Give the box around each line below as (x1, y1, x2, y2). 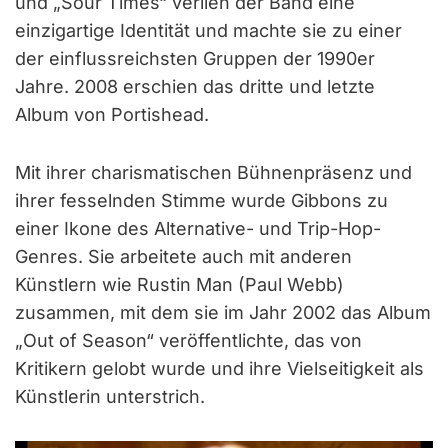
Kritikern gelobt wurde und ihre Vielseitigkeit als (15, 357, 424, 379)
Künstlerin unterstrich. (15, 385, 205, 407)
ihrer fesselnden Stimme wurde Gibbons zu (15, 189, 388, 211)
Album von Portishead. (15, 103, 209, 125)
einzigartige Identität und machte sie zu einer (15, 19, 402, 41)
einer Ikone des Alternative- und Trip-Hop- (15, 217, 381, 239)
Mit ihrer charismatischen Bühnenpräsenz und (15, 161, 412, 183)
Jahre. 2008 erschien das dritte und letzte (15, 75, 375, 97)
